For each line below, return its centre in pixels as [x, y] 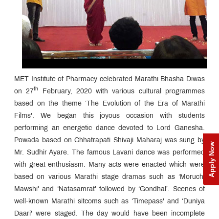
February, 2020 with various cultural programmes [122, 91]
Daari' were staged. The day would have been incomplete [109, 214]
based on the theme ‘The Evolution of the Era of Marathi [109, 104]
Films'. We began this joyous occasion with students [109, 116]
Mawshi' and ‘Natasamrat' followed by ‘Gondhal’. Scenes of [109, 189]
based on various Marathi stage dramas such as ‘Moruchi [109, 177]
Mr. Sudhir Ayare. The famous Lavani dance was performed [109, 153]
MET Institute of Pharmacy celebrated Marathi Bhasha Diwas [109, 79]
